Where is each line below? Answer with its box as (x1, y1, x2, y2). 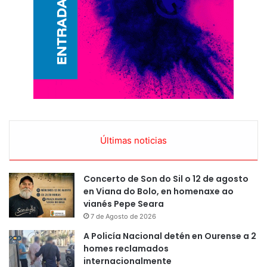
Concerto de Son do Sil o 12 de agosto (83, 173, 249, 185)
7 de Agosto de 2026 (91, 212, 156, 221)
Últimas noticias (100, 135, 167, 147)
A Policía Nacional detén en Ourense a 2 (83, 230, 256, 243)
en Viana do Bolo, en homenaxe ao (83, 185, 234, 198)
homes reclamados (83, 243, 169, 255)
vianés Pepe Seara (83, 198, 164, 210)
